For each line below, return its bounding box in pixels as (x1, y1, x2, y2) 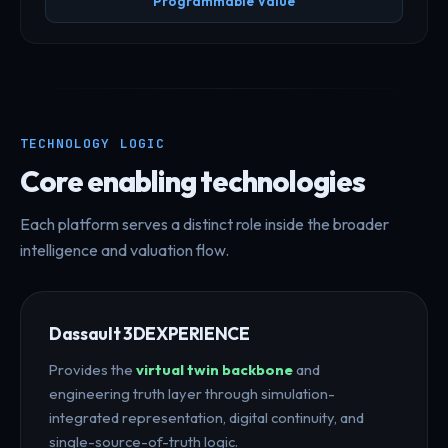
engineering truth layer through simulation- (49, 383, 335, 403)
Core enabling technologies (20, 162, 365, 199)
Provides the (49, 359, 136, 379)
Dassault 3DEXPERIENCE (49, 322, 250, 344)
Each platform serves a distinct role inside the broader (20, 213, 389, 234)
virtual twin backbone (136, 359, 293, 379)
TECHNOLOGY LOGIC (20, 134, 165, 152)
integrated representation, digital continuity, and (49, 407, 364, 427)
